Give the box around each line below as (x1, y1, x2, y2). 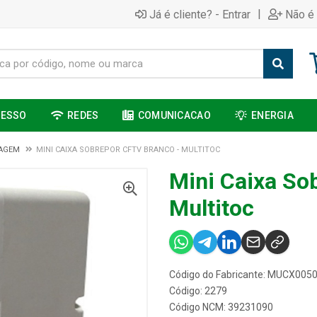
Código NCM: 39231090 (169, 301, 273, 313)
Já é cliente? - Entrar (149, 7, 250, 21)
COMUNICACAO (137, 110, 211, 121)
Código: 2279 (169, 285, 227, 296)
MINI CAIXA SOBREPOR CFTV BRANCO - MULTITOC (36, 145, 220, 154)
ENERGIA (251, 110, 294, 121)
